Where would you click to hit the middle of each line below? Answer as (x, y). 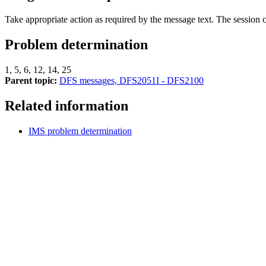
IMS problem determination (80, 131)
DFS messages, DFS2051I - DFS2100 (132, 80)
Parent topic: (31, 80)
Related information (66, 105)
